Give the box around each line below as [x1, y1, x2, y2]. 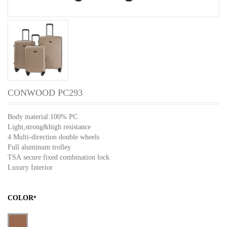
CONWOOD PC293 [8, 88, 83, 98]
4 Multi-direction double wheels [8, 133, 99, 141]
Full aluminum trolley [8, 143, 73, 151]
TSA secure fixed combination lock [8, 154, 109, 161]
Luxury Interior [8, 164, 53, 171]
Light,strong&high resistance [8, 123, 91, 131]
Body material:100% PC [8, 113, 78, 121]
